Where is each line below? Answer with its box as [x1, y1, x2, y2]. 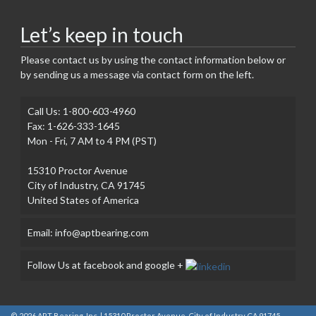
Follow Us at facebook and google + [27, 258, 186, 271]
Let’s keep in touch [20, 23, 183, 47]
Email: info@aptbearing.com [27, 226, 149, 238]
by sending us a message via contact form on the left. [20, 68, 254, 80]
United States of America [27, 193, 139, 206]
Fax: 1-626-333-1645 [27, 119, 120, 132]
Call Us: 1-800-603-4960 [27, 104, 135, 117]
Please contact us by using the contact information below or [20, 53, 286, 66]
